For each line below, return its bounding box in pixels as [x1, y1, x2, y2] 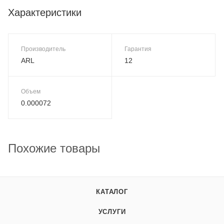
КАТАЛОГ [96, 188, 128, 196]
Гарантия [124, 45, 151, 53]
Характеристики [8, 6, 81, 18]
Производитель [21, 45, 65, 53]
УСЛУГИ [98, 208, 126, 216]
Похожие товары [8, 141, 100, 155]
